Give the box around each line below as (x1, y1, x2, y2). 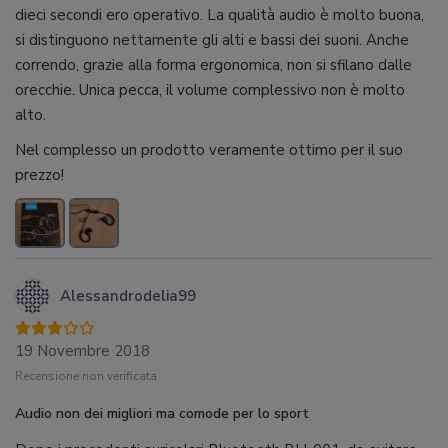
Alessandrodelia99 (60, 285, 196, 306)
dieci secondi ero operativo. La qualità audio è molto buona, (15, 4, 424, 25)
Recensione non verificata (15, 367, 157, 384)
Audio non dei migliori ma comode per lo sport (15, 403, 309, 423)
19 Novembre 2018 (15, 340, 150, 361)
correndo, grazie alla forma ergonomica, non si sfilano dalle (15, 54, 412, 75)
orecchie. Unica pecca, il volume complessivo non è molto (15, 79, 405, 100)
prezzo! (15, 164, 64, 185)
